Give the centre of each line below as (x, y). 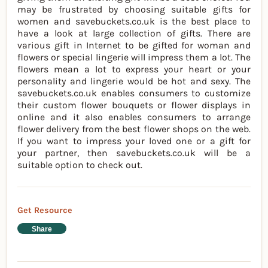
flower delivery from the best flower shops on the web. (134, 129)
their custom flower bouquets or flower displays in (134, 105)
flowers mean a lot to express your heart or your (134, 69)
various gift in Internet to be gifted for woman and (134, 45)
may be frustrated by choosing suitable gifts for (134, 9)
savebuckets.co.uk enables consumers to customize (134, 93)
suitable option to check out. (80, 165)
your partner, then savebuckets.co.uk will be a (134, 153)
